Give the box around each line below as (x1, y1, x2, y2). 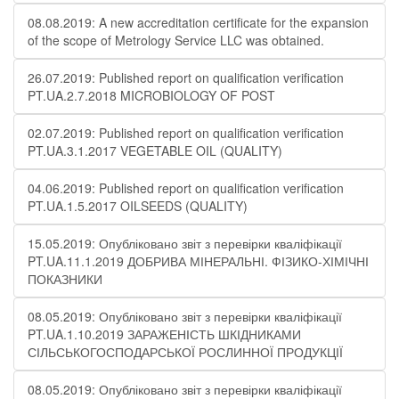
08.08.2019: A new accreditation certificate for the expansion (28, 13, 369, 31)
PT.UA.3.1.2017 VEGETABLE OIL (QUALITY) (28, 142, 282, 159)
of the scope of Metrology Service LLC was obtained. (28, 31, 324, 49)
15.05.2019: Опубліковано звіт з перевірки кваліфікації (28, 234, 342, 252)
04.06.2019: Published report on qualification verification (28, 179, 344, 197)
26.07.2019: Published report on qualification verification (28, 69, 344, 86)
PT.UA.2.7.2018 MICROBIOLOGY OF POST (28, 86, 275, 104)
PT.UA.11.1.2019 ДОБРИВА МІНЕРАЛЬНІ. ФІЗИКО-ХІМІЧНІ (28, 252, 369, 270)
